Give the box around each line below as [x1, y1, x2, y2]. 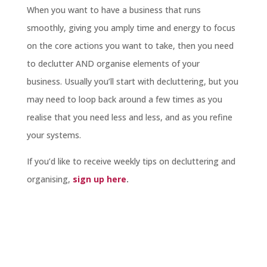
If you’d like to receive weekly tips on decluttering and [26, 156, 235, 167]
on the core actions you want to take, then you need [26, 40, 234, 52]
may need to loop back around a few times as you [26, 94, 222, 105]
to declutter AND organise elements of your [26, 58, 200, 70]
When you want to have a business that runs [26, 4, 201, 16]
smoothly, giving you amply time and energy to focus [26, 22, 235, 34]
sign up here [72, 173, 126, 185]
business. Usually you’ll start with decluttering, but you [26, 76, 238, 88]
